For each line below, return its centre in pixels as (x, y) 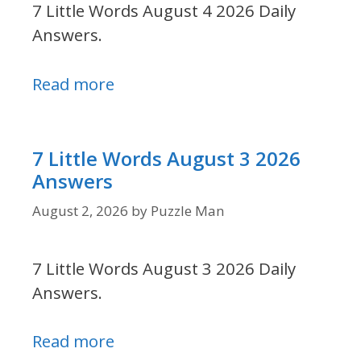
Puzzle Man (187, 211)
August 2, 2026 (80, 211)
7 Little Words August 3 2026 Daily (164, 268)
